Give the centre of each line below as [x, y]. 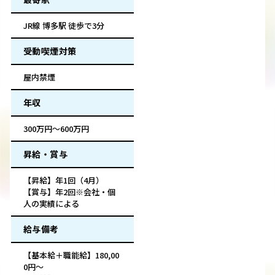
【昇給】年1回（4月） [64, 180]
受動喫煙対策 [50, 51]
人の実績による [51, 204]
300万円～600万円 [56, 129]
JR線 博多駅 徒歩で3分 [64, 26]
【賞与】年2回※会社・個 [69, 192]
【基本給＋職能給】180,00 [71, 255]
